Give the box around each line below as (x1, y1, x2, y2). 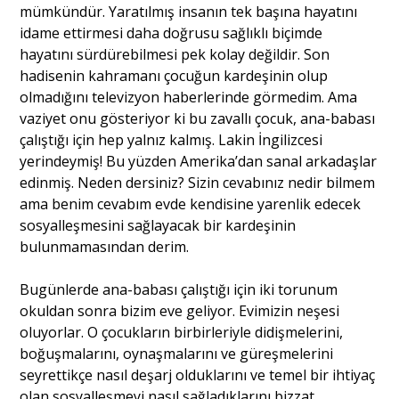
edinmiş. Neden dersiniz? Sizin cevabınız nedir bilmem (20, 172, 376, 192)
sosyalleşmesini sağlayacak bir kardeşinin (20, 215, 297, 235)
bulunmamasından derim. (20, 236, 190, 256)
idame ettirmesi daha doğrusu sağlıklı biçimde (20, 22, 323, 43)
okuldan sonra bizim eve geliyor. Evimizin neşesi (20, 300, 340, 321)
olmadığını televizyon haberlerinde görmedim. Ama (20, 86, 358, 107)
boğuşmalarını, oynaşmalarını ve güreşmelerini (20, 343, 334, 363)
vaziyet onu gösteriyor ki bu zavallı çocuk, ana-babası (20, 108, 376, 128)
